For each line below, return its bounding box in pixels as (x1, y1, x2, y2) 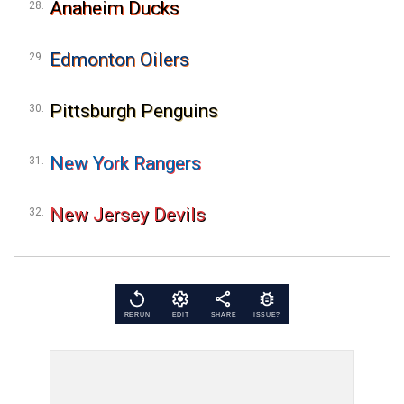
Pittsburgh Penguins (50, 100, 218, 123)
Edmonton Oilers (50, 49, 189, 71)
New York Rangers (50, 151, 201, 174)
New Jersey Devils (50, 203, 206, 225)
